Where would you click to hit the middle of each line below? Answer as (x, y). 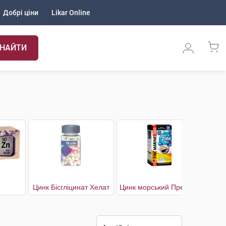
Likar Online (71, 13)
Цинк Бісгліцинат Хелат (71, 187)
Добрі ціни (21, 13)
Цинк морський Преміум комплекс (194, 187)
